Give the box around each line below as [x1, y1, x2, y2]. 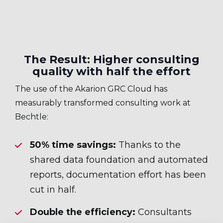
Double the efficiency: [30, 207, 135, 218]
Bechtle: [15, 112, 48, 122]
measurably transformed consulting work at [15, 98, 191, 108]
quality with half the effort [32, 65, 191, 79]
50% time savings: [30, 139, 116, 151]
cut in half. [30, 184, 76, 196]
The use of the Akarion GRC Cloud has [15, 84, 167, 94]
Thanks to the [116, 139, 181, 151]
